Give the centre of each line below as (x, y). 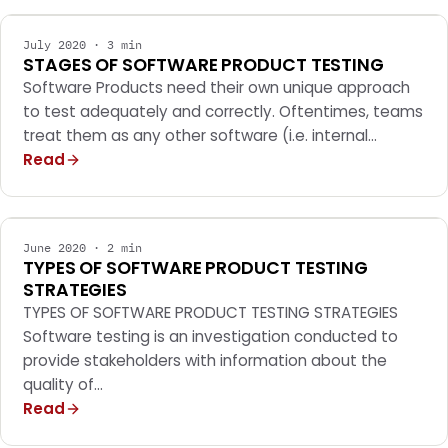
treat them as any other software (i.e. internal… (200, 135)
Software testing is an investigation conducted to (210, 336)
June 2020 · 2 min (82, 247)
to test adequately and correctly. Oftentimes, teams (223, 111)
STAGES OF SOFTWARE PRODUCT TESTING (204, 65)
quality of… (63, 384)
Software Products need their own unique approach (216, 87)
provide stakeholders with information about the (205, 360)
